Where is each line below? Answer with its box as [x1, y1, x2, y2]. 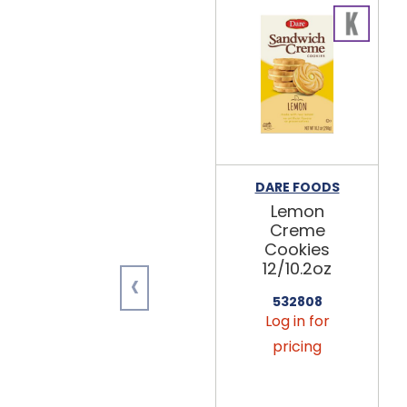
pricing [273, 335, 322, 357]
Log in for [264, 310, 330, 332]
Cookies [264, 237, 330, 261]
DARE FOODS [254, 177, 340, 196]
